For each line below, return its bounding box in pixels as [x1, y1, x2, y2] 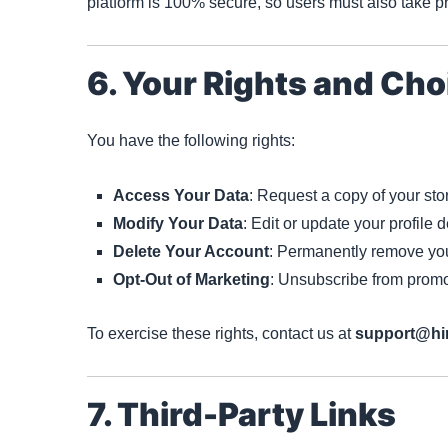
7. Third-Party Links [87, 394, 396, 434]
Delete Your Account [113, 243, 269, 261]
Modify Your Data [113, 215, 243, 233]
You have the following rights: [87, 131, 295, 149]
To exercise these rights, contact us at [87, 325, 355, 343]
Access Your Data [113, 187, 249, 205]
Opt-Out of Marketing [113, 271, 270, 289]
